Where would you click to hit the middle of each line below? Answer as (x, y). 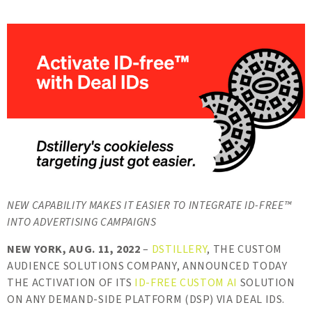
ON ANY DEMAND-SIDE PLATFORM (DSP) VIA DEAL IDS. (146, 300)
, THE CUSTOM (245, 250)
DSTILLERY (179, 250)
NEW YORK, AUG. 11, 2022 (74, 250)
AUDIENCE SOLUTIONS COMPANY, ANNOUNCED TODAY (147, 266)
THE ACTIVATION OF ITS (71, 283)
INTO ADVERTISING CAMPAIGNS (82, 223)
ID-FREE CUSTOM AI (186, 283)
